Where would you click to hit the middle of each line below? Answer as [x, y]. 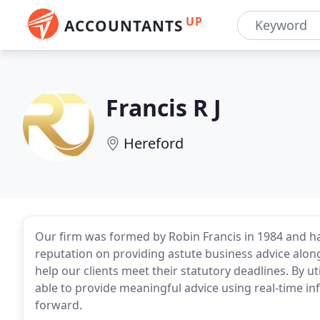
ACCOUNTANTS [124, 26]
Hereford [154, 143]
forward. [59, 305]
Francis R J [164, 107]
